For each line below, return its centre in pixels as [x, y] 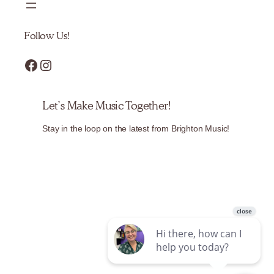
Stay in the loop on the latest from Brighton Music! [136, 129]
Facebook [27, 64]
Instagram [44, 64]
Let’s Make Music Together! [107, 105]
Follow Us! [47, 36]
